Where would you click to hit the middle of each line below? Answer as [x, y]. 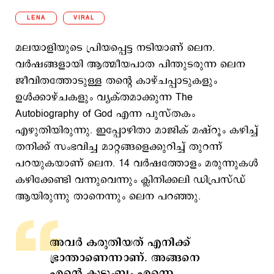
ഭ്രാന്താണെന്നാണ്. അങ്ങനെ [125, 258]
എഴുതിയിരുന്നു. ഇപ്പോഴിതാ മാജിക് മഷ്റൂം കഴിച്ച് [137, 130]
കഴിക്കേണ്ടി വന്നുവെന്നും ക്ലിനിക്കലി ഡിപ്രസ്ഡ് [131, 180]
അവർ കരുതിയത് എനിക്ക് [120, 243]
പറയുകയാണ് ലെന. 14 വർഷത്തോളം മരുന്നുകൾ [137, 163]
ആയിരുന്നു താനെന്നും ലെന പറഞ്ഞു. [108, 196]
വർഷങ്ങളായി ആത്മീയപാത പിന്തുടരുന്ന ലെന [130, 64]
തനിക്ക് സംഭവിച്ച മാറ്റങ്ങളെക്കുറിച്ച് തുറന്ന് [119, 147]
